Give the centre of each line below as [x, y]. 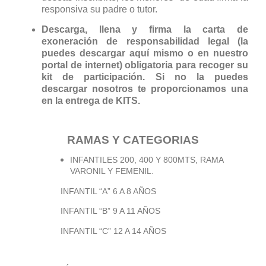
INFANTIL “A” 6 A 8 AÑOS [87, 191]
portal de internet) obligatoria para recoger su [145, 65]
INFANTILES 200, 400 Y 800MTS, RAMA [147, 159]
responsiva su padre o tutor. [99, 10]
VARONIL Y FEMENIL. [112, 171]
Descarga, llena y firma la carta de [145, 29]
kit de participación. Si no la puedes [145, 77]
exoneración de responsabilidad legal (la [145, 41]
